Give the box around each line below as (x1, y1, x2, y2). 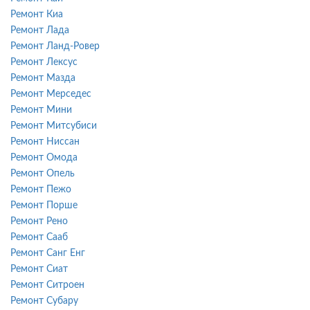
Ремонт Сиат (10, 264, 68, 274)
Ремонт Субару (10, 295, 78, 306)
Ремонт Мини (10, 104, 72, 115)
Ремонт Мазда (10, 73, 75, 83)
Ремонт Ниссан (10, 136, 80, 147)
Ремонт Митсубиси (10, 120, 97, 131)
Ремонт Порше (10, 200, 77, 210)
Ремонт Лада (10, 25, 69, 35)
